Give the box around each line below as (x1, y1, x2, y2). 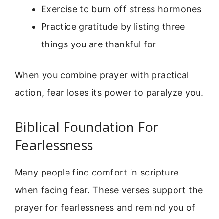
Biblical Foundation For (15, 117, 159, 136)
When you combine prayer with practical (15, 70, 189, 81)
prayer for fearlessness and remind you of (15, 202, 196, 213)
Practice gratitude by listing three (41, 22, 185, 32)
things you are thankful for (41, 39, 156, 50)
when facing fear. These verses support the (15, 184, 203, 195)
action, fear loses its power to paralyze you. (15, 88, 204, 98)
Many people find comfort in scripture (15, 167, 179, 177)
